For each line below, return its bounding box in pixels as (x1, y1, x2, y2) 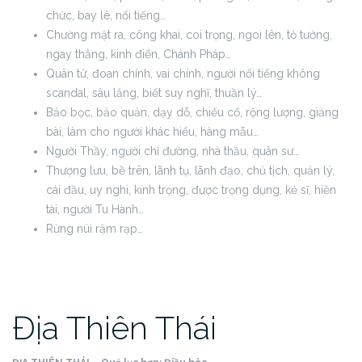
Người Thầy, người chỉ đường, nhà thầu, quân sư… (46, 145, 299, 158)
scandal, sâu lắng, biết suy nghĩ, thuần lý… (46, 86, 262, 99)
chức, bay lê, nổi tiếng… (46, 9, 166, 22)
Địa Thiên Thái (12, 309, 217, 347)
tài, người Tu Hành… (46, 203, 144, 216)
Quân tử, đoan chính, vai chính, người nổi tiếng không (46, 67, 320, 80)
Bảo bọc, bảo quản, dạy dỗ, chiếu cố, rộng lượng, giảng (46, 106, 339, 119)
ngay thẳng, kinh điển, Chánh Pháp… (46, 48, 231, 61)
